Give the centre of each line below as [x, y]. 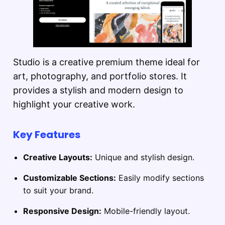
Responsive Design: [62, 211]
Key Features [47, 135]
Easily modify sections [160, 178]
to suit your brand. [58, 191]
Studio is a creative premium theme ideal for [106, 62]
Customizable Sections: [70, 178]
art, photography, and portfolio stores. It [100, 76]
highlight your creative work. [74, 104]
